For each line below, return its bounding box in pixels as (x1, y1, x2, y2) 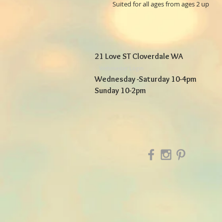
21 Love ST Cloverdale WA (95, 52, 183, 61)
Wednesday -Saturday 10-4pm (95, 74, 196, 84)
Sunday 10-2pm (95, 86, 146, 96)
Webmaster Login (99, 64, 144, 72)
